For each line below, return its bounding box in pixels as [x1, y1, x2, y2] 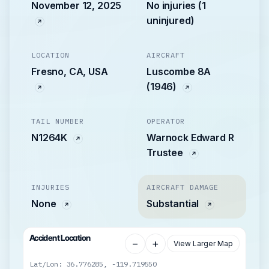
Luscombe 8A [147, 65, 211, 77]
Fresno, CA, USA [31, 65, 108, 77]
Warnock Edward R [147, 131, 234, 144]
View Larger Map [174, 239, 233, 249]
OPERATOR [147, 116, 185, 125]
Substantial [147, 197, 202, 210]
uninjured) [147, 14, 195, 26]
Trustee [147, 146, 186, 159]
